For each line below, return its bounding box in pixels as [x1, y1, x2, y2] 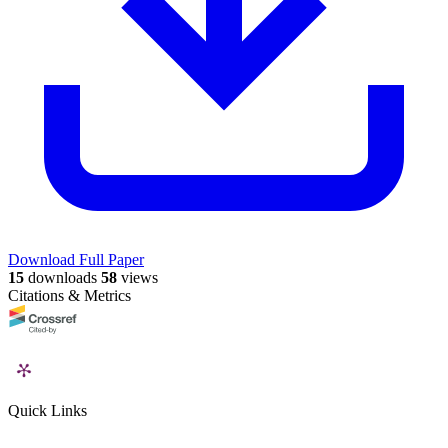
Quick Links [8, 402, 87, 420]
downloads [24, 269, 97, 287]
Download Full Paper [8, 251, 144, 269]
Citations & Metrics [8, 287, 131, 305]
